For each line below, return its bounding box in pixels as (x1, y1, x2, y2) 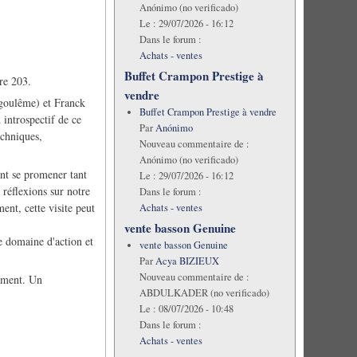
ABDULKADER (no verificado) (139, 286, 269, 300)
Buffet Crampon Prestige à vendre (139, 105, 277, 120)
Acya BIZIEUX (155, 254, 219, 269)
